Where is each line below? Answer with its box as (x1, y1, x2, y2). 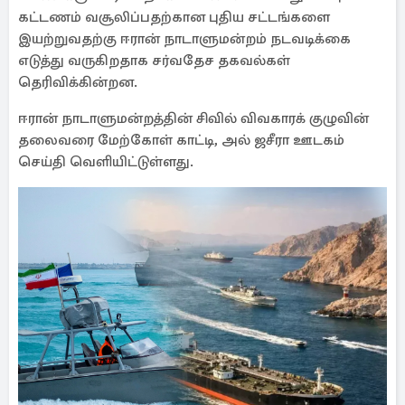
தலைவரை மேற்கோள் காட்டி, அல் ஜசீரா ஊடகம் (18, 131, 344, 149)
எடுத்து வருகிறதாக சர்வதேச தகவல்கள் (18, 52, 290, 70)
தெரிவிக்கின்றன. (18, 73, 137, 91)
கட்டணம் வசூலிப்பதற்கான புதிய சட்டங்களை (18, 8, 330, 26)
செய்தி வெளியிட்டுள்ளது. (18, 153, 193, 171)
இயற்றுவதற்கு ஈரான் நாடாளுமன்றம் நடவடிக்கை (18, 30, 351, 48)
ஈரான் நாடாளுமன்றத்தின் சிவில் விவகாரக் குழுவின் (18, 109, 369, 127)
